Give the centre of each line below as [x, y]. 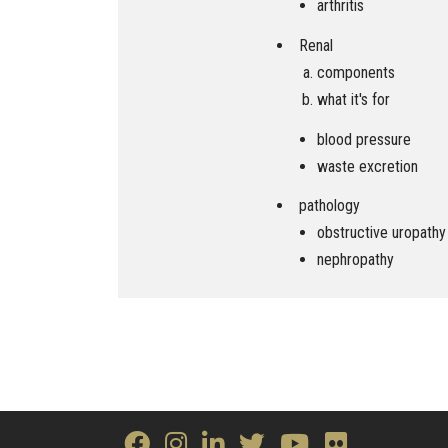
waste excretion [367, 166]
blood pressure [364, 139]
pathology [329, 206]
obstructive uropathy [381, 233]
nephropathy [355, 260]
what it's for [353, 99]
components [356, 72]
